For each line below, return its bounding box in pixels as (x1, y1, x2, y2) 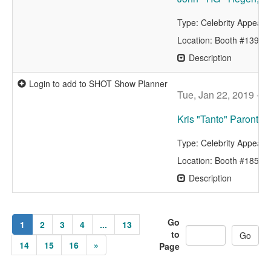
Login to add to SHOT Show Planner (29, 77, 168, 90)
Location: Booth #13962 (177, 34, 269, 47)
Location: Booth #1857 (177, 154, 264, 167)
